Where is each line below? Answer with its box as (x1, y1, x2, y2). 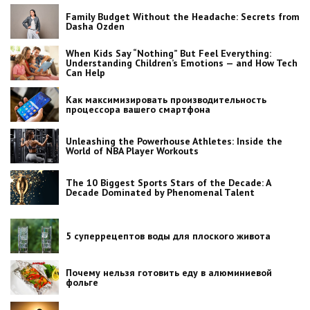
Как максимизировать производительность (66, 93, 266, 107)
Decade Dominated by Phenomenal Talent (66, 186, 255, 199)
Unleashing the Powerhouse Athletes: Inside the (66, 135, 282, 148)
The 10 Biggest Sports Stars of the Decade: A (66, 176, 271, 190)
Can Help (66, 66, 105, 80)
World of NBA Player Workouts (66, 145, 199, 158)
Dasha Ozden (66, 20, 125, 33)
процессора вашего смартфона (66, 103, 210, 116)
